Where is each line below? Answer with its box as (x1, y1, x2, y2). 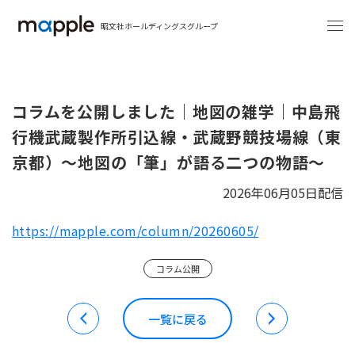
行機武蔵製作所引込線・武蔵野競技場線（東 (12, 125, 342, 148)
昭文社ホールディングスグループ (101, 19, 218, 32)
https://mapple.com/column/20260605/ (12, 221, 259, 240)
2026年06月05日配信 (223, 183, 343, 202)
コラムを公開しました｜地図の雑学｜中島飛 (12, 100, 341, 123)
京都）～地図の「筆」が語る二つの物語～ (12, 151, 326, 174)
